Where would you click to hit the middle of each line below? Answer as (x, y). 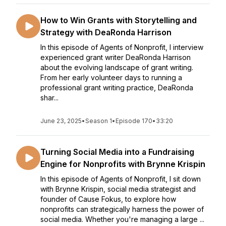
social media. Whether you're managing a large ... (122, 219)
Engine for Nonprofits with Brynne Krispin (123, 164)
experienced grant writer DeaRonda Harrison (116, 57)
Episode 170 (134, 121)
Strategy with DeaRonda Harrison (106, 32)
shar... (49, 98)
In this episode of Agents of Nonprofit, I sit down (121, 179)
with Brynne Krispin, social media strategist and (118, 189)
